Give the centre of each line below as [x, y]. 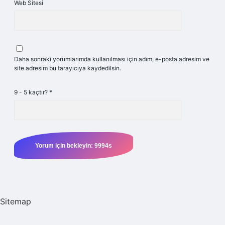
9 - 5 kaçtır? [32, 92]
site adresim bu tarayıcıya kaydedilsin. [68, 68]
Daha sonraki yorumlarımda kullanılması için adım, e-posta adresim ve [112, 59]
